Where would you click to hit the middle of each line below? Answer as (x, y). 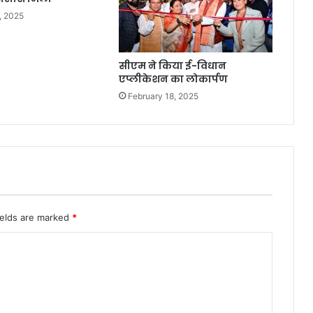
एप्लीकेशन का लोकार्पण (173, 79)
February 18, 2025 (163, 96)
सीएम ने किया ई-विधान (172, 66)
